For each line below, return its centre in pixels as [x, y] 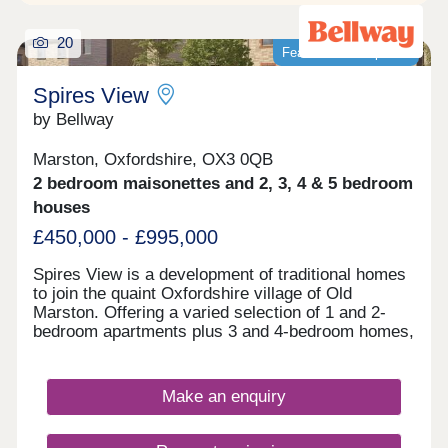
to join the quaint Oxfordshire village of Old [193, 293]
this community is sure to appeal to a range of [204, 350]
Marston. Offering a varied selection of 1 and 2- [210, 312]
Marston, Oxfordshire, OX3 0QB [153, 160]
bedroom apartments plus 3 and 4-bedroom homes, [224, 331]
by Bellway [74, 119]
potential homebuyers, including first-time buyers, [218, 369]
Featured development [346, 52]
